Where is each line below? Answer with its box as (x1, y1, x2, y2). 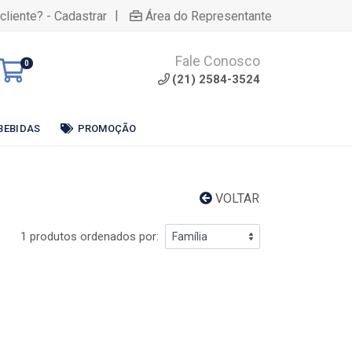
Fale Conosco (175, 53, 260, 69)
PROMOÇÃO (77, 122, 137, 134)
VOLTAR (212, 191, 259, 206)
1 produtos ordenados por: (20, 229, 159, 244)
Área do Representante (145, 8, 272, 24)
